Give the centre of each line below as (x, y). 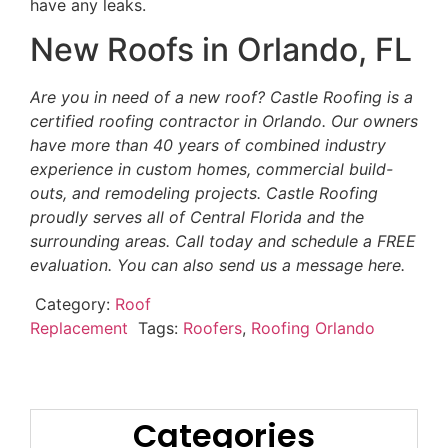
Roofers (212, 327)
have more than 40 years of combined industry (208, 145)
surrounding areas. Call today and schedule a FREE (223, 241)
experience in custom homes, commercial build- (211, 169)
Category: (72, 303)
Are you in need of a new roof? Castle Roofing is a (221, 97)
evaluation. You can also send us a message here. (217, 265)
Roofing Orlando (313, 327)
